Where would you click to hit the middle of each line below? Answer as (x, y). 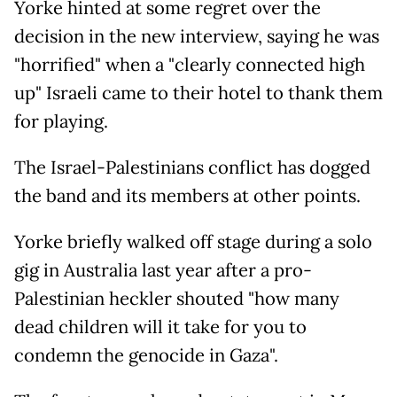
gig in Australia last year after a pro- (163, 270)
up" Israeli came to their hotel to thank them (198, 93)
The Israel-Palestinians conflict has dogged (192, 167)
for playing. (61, 121)
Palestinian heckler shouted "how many (177, 298)
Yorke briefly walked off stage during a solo (193, 241)
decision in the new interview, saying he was (197, 36)
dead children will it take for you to (160, 327)
